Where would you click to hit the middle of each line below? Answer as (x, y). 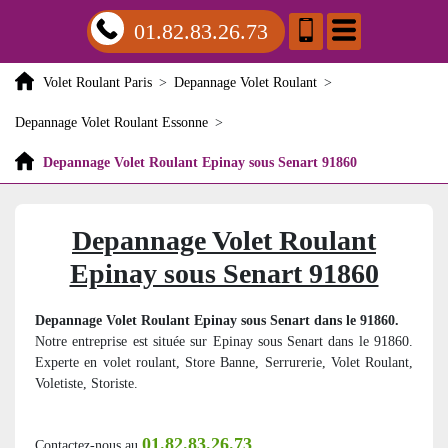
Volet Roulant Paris (97, 82)
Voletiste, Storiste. (86, 383)
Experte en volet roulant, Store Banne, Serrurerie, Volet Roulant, (224, 362)
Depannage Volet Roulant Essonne (111, 122)
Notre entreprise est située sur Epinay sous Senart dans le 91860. (224, 341)
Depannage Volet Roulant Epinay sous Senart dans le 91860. (217, 320)
